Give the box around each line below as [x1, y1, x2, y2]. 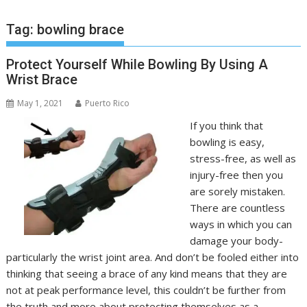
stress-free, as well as [189, 151, 296, 165]
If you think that [189, 119, 263, 132]
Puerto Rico [85, 97, 130, 109]
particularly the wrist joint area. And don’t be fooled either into [6, 250, 299, 264]
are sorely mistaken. [189, 184, 285, 198]
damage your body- [189, 234, 283, 247]
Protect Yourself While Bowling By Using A [6, 56, 269, 73]
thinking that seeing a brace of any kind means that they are [6, 267, 288, 280]
